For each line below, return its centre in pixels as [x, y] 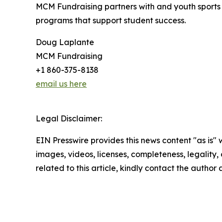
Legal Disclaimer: [69, 118]
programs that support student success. [111, 20]
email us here [61, 83]
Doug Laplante [65, 42]
